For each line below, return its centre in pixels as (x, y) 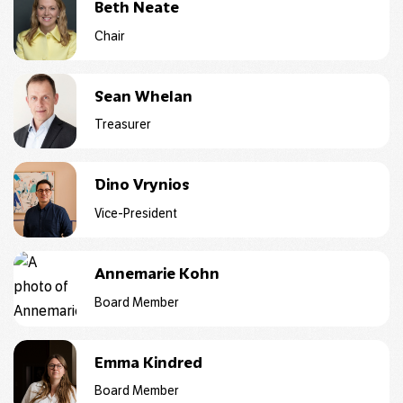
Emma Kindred (148, 361)
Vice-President (136, 213)
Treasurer (123, 125)
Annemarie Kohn (157, 272)
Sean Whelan (143, 95)
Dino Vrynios (142, 184)
